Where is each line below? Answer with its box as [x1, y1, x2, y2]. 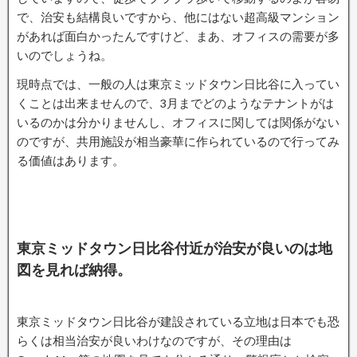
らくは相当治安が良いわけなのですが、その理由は [17, 334, 292, 347]
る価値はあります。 [17, 154, 124, 167]
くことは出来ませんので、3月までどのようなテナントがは [17, 96, 334, 110]
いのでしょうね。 [17, 49, 112, 62]
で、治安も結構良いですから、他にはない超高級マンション [17, 10, 339, 24]
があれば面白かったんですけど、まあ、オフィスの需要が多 [17, 29, 339, 43]
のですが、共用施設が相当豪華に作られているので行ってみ [17, 135, 339, 148]
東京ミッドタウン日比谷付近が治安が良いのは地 [17, 240, 332, 257]
